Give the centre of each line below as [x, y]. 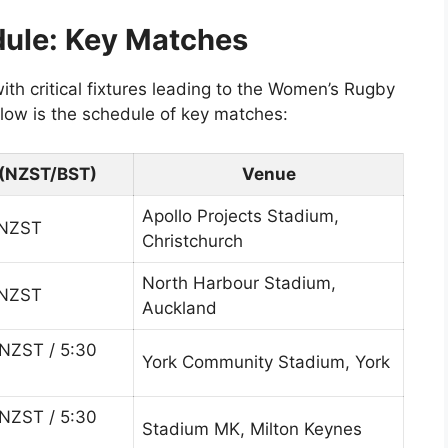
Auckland [179, 307]
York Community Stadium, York [266, 361]
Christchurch [192, 240]
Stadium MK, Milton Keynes [252, 428]
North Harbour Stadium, [239, 282]
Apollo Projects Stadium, [240, 215]
